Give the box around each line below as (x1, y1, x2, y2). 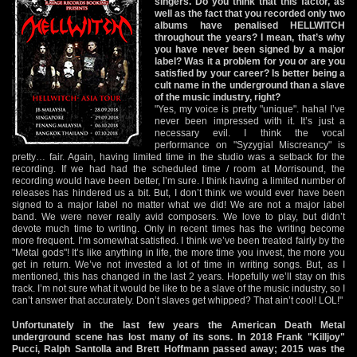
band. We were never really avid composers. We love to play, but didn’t (12, 210, 345, 222)
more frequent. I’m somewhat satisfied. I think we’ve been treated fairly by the (12, 234, 345, 246)
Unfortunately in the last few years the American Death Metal (12, 319, 345, 331)
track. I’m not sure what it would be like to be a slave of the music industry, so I (12, 282, 345, 294)
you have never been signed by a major (155, 43, 345, 55)
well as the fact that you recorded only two (155, 7, 345, 19)
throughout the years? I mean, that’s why (155, 31, 345, 43)
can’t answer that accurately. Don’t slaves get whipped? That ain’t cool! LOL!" (12, 294, 343, 306)
